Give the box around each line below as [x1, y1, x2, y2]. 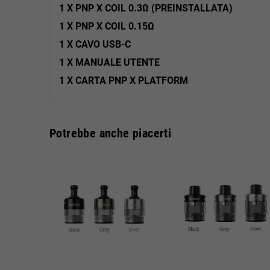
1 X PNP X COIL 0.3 [59, 2, 142, 14]
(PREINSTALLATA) [149, 2, 233, 14]
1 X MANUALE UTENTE [59, 56, 160, 68]
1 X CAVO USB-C [59, 38, 131, 50]
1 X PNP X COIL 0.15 [59, 20, 148, 32]
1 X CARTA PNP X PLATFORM [59, 74, 188, 86]
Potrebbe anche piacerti [49, 125, 172, 140]
